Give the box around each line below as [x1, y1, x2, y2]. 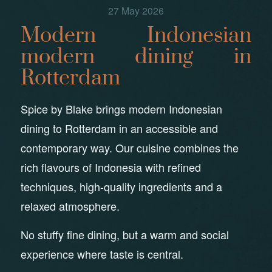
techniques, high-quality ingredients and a [20, 178, 222, 194]
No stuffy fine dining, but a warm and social [20, 226, 229, 242]
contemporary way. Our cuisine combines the [20, 139, 239, 155]
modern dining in [20, 44, 252, 71]
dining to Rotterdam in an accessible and [20, 120, 218, 136]
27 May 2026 [107, 4, 164, 18]
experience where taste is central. [20, 245, 183, 262]
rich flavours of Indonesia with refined [20, 158, 201, 175]
